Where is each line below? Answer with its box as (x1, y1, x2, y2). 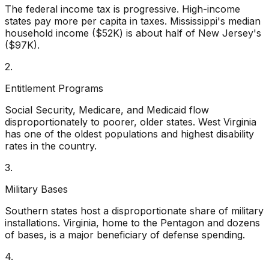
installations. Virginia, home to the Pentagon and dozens (5, 216, 260, 229)
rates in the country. (5, 139, 97, 152)
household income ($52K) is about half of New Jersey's (5, 26, 261, 39)
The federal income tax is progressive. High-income (5, 2, 240, 15)
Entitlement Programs (5, 82, 103, 94)
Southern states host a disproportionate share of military (5, 204, 264, 217)
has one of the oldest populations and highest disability (5, 127, 254, 140)
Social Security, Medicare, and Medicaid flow (5, 103, 209, 116)
